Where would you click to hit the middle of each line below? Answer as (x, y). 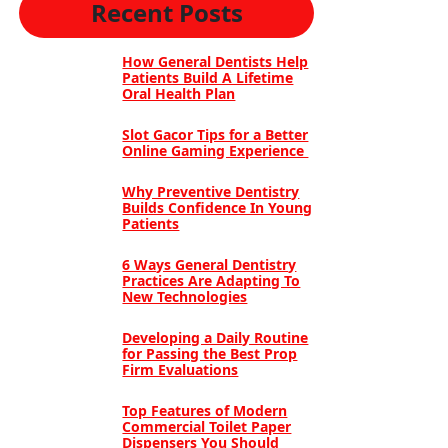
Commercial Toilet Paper (207, 426)
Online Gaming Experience (215, 150)
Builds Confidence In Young (217, 207)
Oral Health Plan (179, 93)
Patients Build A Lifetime (208, 77)
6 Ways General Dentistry (209, 264)
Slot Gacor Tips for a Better (215, 134)
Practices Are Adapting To (211, 280)
